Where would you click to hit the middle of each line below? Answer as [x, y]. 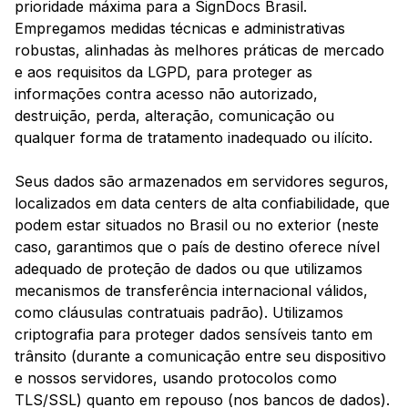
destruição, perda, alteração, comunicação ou [174, 116]
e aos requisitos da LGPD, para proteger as [163, 72]
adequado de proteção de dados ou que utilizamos [189, 269]
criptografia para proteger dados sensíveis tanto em [194, 335]
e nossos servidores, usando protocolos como [176, 378]
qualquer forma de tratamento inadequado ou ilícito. [194, 138]
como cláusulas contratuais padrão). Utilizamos [179, 313]
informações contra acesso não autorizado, [166, 94]
